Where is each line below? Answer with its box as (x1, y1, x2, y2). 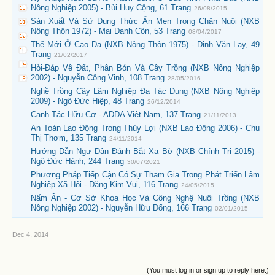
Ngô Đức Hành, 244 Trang (31, 157, 124, 166)
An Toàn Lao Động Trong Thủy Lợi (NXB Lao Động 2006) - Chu (31, 123, 260, 133)
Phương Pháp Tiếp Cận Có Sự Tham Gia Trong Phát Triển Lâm (31, 170, 260, 179)
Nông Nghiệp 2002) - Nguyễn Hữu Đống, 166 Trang (31, 203, 212, 212)
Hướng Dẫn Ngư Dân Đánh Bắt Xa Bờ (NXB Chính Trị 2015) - (31, 147, 260, 156)
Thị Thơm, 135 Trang (31, 133, 106, 142)
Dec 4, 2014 (12, 231, 48, 238)
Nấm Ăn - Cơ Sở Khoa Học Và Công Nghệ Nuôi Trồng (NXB (31, 193, 260, 203)
